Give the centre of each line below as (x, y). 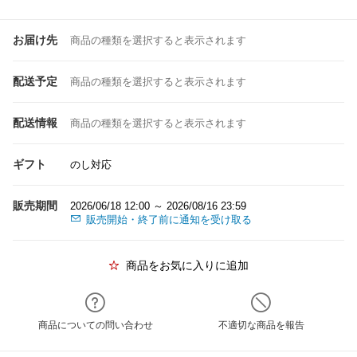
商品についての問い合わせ (96, 325)
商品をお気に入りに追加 (187, 265)
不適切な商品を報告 (261, 325)
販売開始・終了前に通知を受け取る (169, 220)
